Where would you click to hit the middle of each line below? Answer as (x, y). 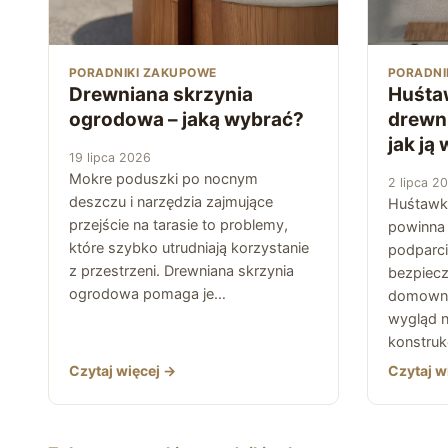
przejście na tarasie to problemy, (178, 224)
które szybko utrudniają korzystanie (189, 247)
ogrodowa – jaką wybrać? (186, 119)
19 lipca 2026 (110, 157)
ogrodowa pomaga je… (147, 293)
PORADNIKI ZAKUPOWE (143, 72)
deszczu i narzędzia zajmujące (171, 201)
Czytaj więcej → (122, 370)
